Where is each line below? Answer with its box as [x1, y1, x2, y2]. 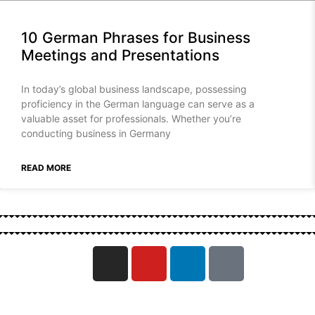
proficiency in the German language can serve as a [21, 98, 255, 110]
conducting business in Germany [21, 127, 171, 140]
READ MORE [21, 162, 71, 174]
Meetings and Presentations [21, 46, 219, 65]
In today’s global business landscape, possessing [21, 83, 247, 96]
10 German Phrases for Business [21, 29, 250, 47]
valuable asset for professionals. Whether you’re [21, 112, 241, 125]
